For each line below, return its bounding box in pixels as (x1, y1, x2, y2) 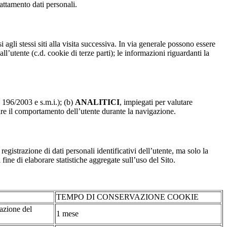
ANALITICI (75, 97, 120, 106)
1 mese (56, 209, 79, 218)
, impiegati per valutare (120, 97, 193, 106)
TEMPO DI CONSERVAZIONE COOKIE (56, 193, 199, 202)
